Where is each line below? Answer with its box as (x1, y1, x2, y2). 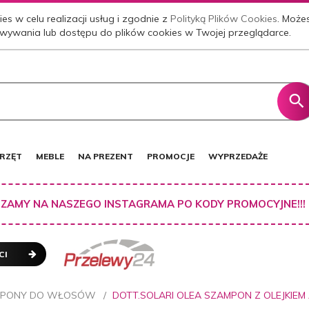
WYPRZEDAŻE (208, 150, 268, 161)
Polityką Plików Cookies (170, 12, 278, 26)
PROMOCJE (147, 150, 195, 161)
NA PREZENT (78, 150, 133, 161)
